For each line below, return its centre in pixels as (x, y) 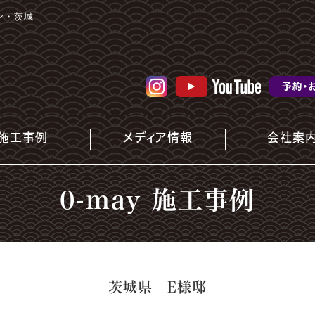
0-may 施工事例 (157, 200)
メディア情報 (157, 137)
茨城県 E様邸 (157, 287)
